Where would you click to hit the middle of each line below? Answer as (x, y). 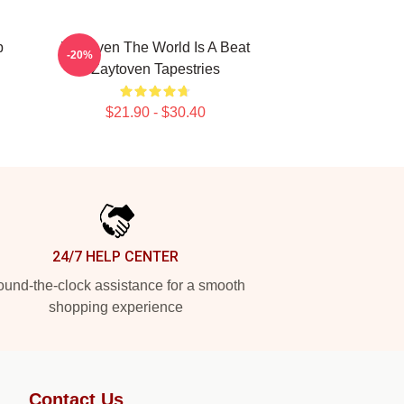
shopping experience (115, 307)
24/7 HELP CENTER (115, 257)
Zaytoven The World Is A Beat (155, 47)
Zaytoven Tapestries (155, 69)
